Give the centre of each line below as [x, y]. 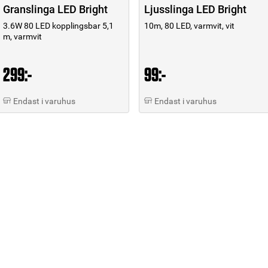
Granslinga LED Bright [55, 9]
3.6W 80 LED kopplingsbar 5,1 [58, 25]
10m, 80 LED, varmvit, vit [189, 25]
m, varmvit [22, 36]
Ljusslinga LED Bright [195, 9]
